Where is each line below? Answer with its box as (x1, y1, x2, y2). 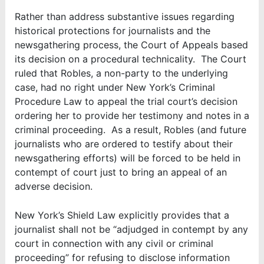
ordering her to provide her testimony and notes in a (14, 109, 249, 121)
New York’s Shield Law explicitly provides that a (14, 209, 229, 222)
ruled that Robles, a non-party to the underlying (14, 67, 228, 79)
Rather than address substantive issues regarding (14, 10, 235, 22)
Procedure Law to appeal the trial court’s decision (14, 95, 237, 107)
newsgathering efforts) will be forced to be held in (14, 151, 240, 164)
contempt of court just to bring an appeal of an (14, 166, 227, 178)
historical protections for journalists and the (14, 24, 210, 37)
